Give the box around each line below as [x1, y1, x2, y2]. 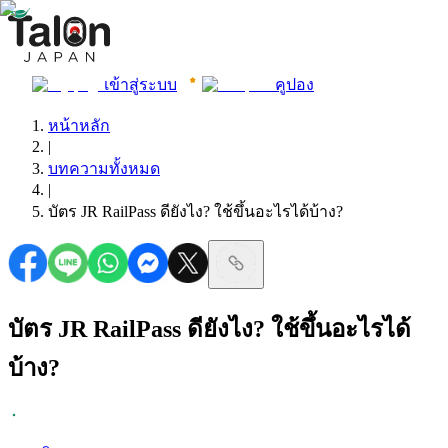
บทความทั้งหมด [48, 160, 160, 177]
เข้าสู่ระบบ [104, 76, 177, 93]
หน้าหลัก [48, 117, 110, 134]
